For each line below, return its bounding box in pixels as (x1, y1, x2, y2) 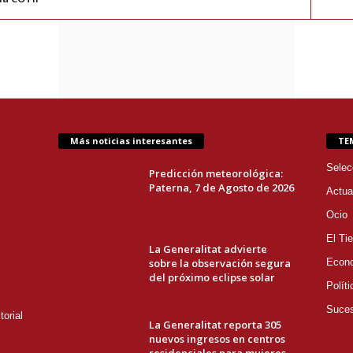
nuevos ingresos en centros (148, 332, 285, 347)
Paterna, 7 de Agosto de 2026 (148, 180, 294, 195)
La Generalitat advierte (148, 242, 267, 257)
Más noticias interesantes (69, 135, 192, 147)
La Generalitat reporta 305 (148, 318, 281, 333)
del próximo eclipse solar (148, 270, 275, 285)
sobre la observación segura (148, 256, 291, 271)
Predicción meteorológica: (148, 166, 283, 181)
